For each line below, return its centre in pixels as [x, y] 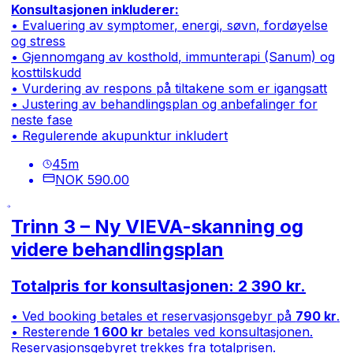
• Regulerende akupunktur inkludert [120, 135]
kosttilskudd [46, 72]
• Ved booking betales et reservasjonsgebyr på [154, 316]
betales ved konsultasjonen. [229, 332]
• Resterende [53, 332]
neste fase [42, 119]
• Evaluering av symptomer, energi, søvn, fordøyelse [170, 25]
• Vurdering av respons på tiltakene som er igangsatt [169, 88]
